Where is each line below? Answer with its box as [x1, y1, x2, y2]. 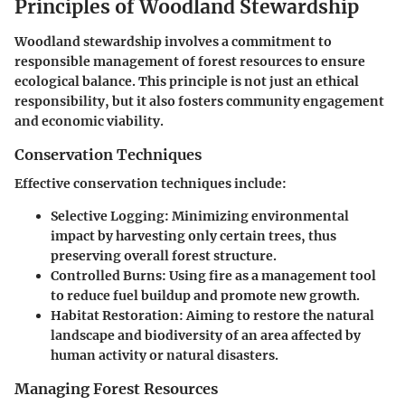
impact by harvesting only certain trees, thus [51, 228, 336, 245]
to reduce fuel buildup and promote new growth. [51, 287, 360, 305]
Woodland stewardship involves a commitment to [14, 33, 332, 50]
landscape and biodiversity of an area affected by [51, 327, 361, 344]
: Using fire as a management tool [162, 268, 376, 285]
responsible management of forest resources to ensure [14, 52, 365, 70]
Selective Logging [51, 208, 165, 225]
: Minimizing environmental [165, 208, 349, 225]
